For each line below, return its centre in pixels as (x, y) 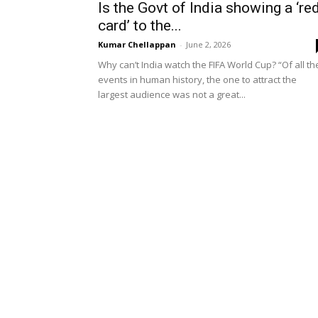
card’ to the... (140, 26)
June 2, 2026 (208, 44)
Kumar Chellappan (137, 44)
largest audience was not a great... (172, 94)
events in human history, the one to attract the (197, 79)
